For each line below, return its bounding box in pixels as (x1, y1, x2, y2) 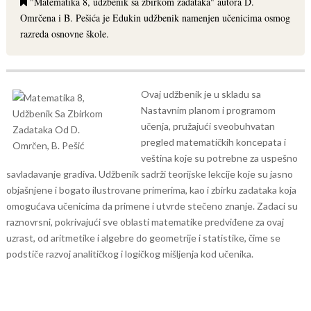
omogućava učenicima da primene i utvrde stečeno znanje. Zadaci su (6, 200, 298, 212)
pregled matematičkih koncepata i (140, 136, 286, 148)
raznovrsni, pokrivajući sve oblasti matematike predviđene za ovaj (6, 216, 284, 228)
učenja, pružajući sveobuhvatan (140, 120, 275, 132)
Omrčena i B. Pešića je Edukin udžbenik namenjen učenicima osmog (19, 11, 290, 24)
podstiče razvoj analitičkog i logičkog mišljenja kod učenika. (6, 248, 253, 260)
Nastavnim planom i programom (140, 104, 276, 116)
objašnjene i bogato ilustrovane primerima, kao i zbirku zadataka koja (6, 184, 296, 196)
